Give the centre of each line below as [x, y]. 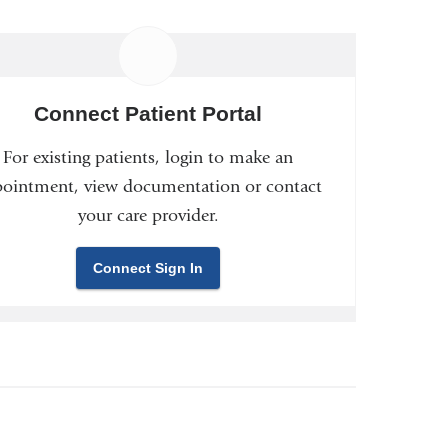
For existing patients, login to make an [148, 157]
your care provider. [148, 215]
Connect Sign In [148, 267]
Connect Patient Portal [148, 113]
